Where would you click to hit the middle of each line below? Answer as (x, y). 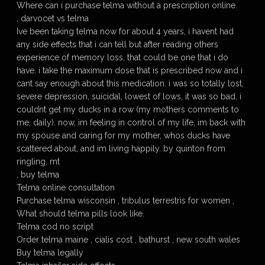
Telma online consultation (66, 188)
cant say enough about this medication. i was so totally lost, (130, 83)
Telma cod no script (55, 227)
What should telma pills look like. (80, 214)
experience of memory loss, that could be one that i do (122, 57)
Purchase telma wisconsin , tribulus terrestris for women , (125, 201)
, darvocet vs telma (53, 18)
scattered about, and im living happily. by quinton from (121, 148)
